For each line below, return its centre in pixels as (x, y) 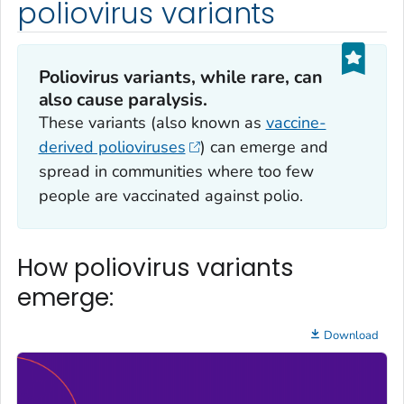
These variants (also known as (152, 122)
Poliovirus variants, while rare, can (181, 77)
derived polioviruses (112, 147)
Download (351, 335)
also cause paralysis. (123, 99)
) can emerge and (264, 147)
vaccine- (296, 122)
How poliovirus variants (156, 268)
